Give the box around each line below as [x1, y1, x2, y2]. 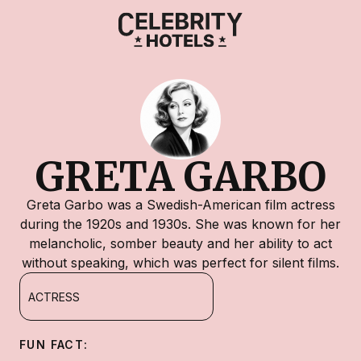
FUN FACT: [19, 338, 89, 351]
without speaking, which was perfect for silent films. [22, 255, 339, 271]
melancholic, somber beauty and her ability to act [29, 235, 332, 251]
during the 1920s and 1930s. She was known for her [20, 216, 341, 232]
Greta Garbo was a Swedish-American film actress [26, 197, 335, 213]
